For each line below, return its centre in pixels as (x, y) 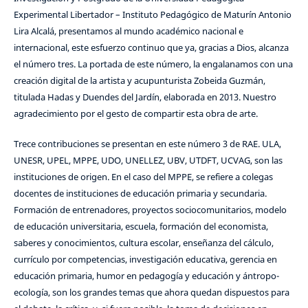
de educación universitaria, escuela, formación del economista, (141, 227)
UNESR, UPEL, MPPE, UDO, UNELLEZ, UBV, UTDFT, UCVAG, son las (148, 161)
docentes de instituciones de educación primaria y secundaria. (140, 194)
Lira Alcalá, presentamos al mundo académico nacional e (128, 31)
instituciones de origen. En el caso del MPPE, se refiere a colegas (143, 177)
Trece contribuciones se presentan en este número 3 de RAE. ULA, (147, 144)
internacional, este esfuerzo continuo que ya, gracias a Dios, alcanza (151, 48)
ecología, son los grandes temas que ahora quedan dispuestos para (151, 293)
